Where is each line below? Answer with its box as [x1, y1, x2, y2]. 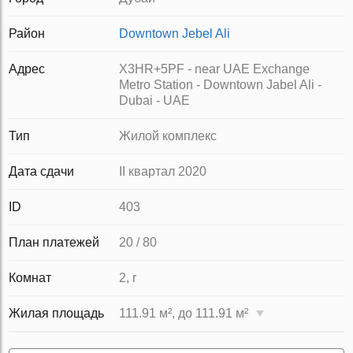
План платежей [9, 236, 100, 249]
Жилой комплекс [119, 129, 217, 143]
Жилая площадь [9, 307, 105, 320]
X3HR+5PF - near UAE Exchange [119, 62, 310, 76]
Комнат [9, 271, 52, 284]
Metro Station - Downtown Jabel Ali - [119, 78, 322, 91]
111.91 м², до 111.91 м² [119, 307, 249, 320]
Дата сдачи [9, 165, 75, 178]
